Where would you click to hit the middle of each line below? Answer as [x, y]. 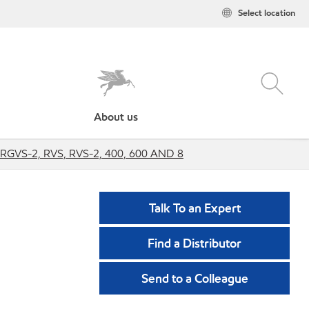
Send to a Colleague [195, 278]
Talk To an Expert [195, 208]
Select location [267, 13]
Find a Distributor [195, 243]
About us [116, 117]
